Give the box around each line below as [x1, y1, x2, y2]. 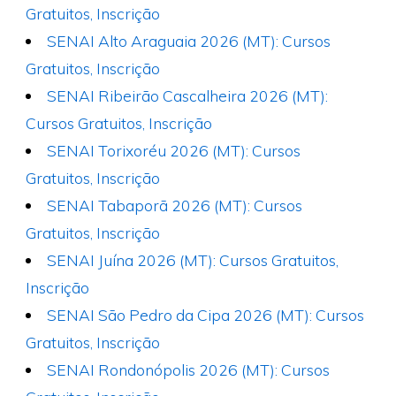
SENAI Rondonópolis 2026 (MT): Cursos [47, 359, 331, 379]
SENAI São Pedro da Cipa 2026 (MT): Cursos [47, 304, 365, 324]
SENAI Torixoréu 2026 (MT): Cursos [47, 140, 301, 160]
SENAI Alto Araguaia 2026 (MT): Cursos [47, 30, 331, 50]
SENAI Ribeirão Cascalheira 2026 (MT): [47, 85, 329, 105]
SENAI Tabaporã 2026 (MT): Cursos [47, 194, 303, 215]
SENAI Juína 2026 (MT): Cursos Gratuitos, [47, 249, 339, 270]
